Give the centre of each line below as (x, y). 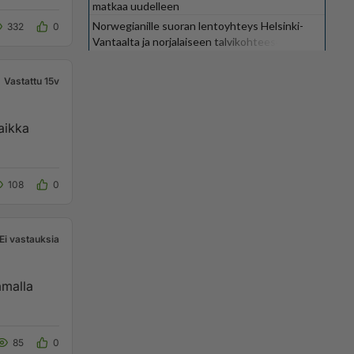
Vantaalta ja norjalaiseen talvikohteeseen (194, 41)
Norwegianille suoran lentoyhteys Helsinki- (198, 26)
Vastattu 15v (32, 81)
